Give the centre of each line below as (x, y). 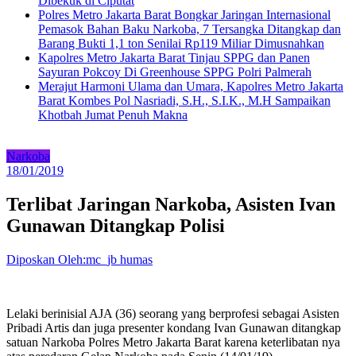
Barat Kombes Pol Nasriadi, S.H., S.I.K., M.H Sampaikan (184, 101)
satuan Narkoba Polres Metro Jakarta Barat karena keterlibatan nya (173, 342)
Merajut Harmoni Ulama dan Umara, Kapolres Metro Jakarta (191, 87)
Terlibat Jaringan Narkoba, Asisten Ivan (171, 205)
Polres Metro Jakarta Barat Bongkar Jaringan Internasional (184, 15)
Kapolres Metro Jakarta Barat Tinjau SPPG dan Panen (174, 58)
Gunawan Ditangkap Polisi (116, 226)
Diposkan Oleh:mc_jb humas (79, 260)
